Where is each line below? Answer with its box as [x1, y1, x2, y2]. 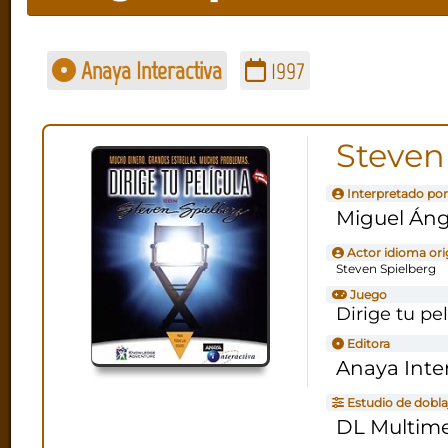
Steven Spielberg [335, 260, 436, 276]
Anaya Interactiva [75, 55, 222, 85]
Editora [343, 335, 390, 351]
